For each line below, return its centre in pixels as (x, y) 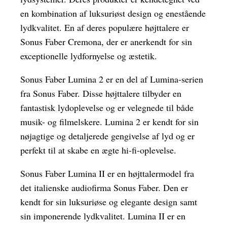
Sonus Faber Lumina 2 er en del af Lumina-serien (112, 79)
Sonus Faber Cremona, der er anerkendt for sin (106, 42)
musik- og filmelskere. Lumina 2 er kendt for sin (109, 122)
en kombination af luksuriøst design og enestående (113, 13)
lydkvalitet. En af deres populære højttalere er (105, 28)
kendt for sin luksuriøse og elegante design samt (109, 202)
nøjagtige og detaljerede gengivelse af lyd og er (107, 136)
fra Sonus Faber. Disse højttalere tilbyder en (101, 93)
